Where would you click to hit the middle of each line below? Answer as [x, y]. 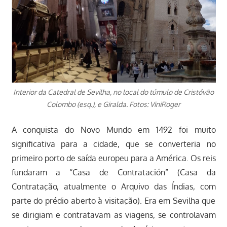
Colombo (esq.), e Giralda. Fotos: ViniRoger [113, 104]
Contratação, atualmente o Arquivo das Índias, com [113, 187]
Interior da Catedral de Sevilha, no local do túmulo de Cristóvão [113, 92]
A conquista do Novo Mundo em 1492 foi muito [113, 130]
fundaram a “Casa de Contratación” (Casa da [113, 173]
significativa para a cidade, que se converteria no [113, 144]
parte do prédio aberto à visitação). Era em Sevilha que [113, 201]
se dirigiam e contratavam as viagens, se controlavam [113, 215]
